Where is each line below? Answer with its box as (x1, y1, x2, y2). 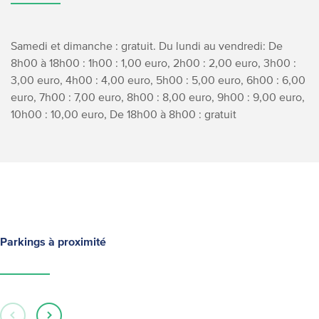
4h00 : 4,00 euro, (66, 73, 156, 86)
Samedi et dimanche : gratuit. (11, 39, 159, 52)
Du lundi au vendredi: (159, 39, 266, 52)
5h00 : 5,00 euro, (156, 73, 246, 86)
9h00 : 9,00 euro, (217, 90, 305, 103)
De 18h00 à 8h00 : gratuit (110, 108, 236, 120)
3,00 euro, (11, 73, 66, 86)
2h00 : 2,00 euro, (173, 56, 263, 69)
